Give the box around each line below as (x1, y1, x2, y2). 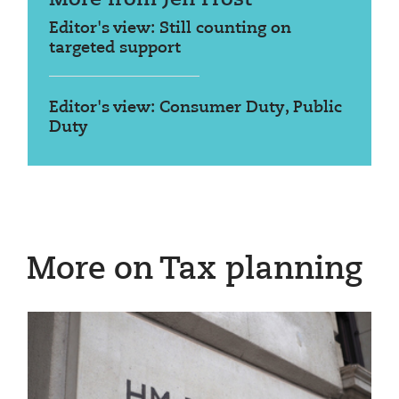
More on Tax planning (27, 254, 362, 286)
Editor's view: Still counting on (49, 20, 291, 37)
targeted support (49, 39, 181, 56)
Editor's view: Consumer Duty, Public (49, 99, 342, 116)
